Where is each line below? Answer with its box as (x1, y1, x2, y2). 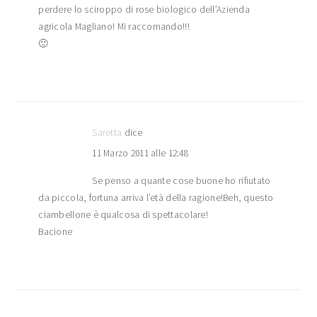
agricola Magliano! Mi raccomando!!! (38, 21, 190, 33)
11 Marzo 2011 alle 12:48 (92, 147, 188, 160)
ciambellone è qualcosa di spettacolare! (38, 209, 208, 221)
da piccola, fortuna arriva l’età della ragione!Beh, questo (38, 192, 274, 204)
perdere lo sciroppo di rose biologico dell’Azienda (38, 4, 250, 16)
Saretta (92, 127, 122, 139)
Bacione (38, 226, 73, 238)
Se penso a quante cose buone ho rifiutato (92, 175, 271, 188)
